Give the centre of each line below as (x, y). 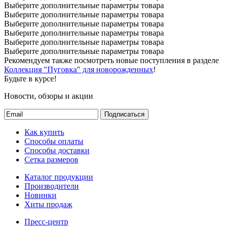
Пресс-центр (46, 222)
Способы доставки (57, 151)
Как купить (44, 132)
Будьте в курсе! (30, 79)
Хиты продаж (48, 205)
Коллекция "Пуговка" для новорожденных (79, 70)
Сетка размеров (51, 160)
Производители (52, 186)
